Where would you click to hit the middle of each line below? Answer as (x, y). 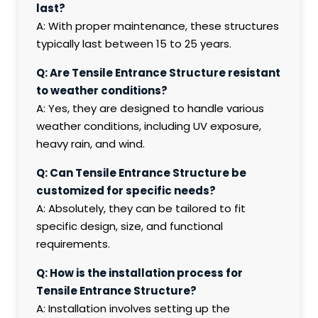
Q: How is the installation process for (140, 273)
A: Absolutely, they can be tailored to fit (141, 209)
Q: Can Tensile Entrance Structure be (142, 173)
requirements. (73, 244)
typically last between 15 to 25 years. (134, 44)
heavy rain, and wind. (91, 144)
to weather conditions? (102, 91)
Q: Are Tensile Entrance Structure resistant (159, 73)
